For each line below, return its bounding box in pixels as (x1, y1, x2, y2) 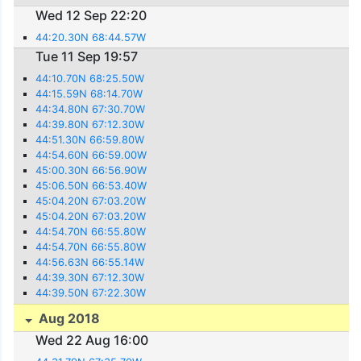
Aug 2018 (35, 309, 101, 326)
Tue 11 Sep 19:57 (35, 48, 139, 65)
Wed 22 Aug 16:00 (35, 332, 149, 349)
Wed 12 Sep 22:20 (35, 6, 147, 23)
